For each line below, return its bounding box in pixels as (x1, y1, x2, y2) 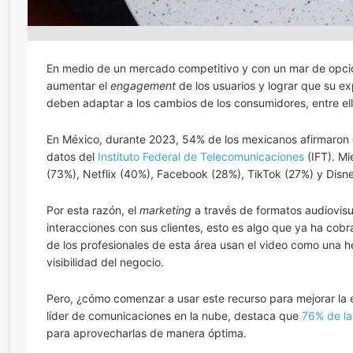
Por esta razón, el (46, 203, 139, 217)
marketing (139, 203, 191, 217)
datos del (46, 149, 98, 163)
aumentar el (46, 78, 110, 92)
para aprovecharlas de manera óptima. (46, 325, 247, 340)
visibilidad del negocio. (46, 255, 164, 269)
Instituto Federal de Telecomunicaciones (98, 149, 304, 163)
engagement (110, 78, 176, 92)
